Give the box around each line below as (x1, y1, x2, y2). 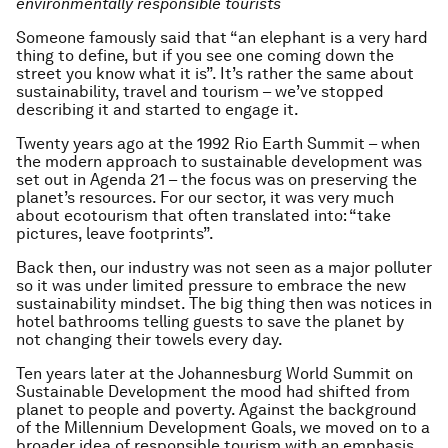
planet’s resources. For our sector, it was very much (16, 188, 394, 207)
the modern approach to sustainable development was (16, 152, 422, 171)
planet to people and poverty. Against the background (16, 400, 417, 419)
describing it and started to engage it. (16, 100, 299, 119)
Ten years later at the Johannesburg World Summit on (16, 364, 413, 383)
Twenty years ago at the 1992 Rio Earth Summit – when (16, 134, 420, 153)
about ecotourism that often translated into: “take (16, 206, 391, 225)
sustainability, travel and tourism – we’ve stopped (16, 82, 384, 101)
